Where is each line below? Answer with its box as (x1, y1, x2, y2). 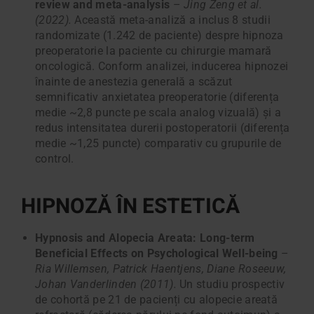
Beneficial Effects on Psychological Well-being (35, 247, 278, 261)
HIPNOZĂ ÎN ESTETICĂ (21, 191, 240, 223)
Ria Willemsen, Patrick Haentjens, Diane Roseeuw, (35, 262, 287, 276)
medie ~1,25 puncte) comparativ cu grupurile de (35, 137, 282, 151)
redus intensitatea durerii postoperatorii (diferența (35, 121, 290, 135)
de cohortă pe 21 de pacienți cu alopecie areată (35, 293, 278, 307)
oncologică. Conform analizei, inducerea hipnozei (35, 60, 289, 74)
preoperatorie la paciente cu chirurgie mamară (35, 44, 272, 58)
